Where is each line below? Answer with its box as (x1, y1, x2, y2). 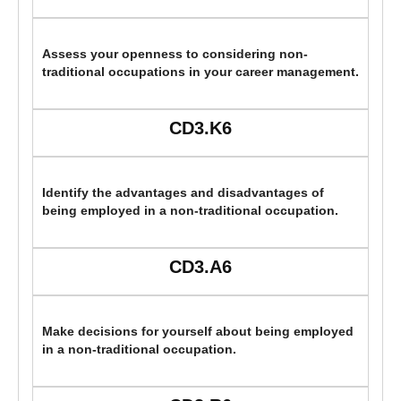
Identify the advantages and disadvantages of (42, 186, 324, 200)
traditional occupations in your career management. (42, 65, 359, 80)
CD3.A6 (169, 257, 232, 277)
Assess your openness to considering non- (42, 47, 308, 62)
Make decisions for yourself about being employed (42, 325, 354, 339)
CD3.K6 (169, 118, 232, 139)
